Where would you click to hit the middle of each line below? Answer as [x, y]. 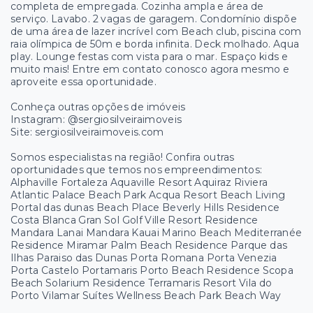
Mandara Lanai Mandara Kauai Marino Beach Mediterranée [156, 232]
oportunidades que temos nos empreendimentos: [137, 169]
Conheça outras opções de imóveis [98, 107]
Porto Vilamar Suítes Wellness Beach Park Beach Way [146, 295]
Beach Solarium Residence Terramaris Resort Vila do [141, 283]
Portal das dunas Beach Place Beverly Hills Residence [145, 207]
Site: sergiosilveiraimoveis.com [87, 132]
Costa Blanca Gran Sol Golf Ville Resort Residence [134, 220]
